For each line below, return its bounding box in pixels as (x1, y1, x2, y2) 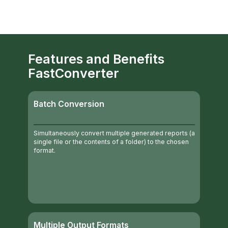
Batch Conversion (33, 99, 104, 109)
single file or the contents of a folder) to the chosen (33, 137, 189, 146)
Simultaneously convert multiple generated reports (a (33, 129, 195, 137)
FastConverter (28, 66, 119, 81)
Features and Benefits (28, 51, 164, 67)
